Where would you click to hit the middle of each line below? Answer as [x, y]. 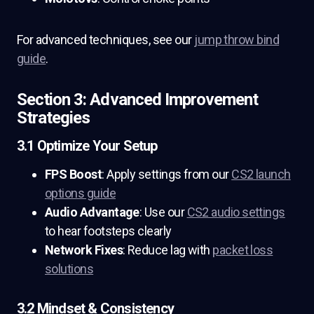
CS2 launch [261, 174]
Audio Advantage [92, 212]
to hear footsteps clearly [108, 231]
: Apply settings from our [167, 174]
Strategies [54, 118]
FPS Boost [74, 174]
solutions [69, 269]
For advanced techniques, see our [106, 40]
